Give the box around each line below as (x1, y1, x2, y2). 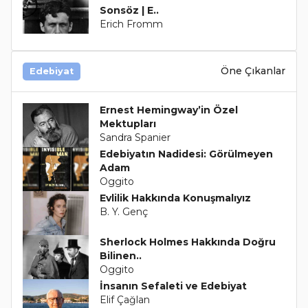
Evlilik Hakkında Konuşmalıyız (99, 191, 251, 204)
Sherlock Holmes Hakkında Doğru (99, 235, 276, 248)
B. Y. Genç (99, 205, 148, 218)
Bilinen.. (99, 249, 142, 262)
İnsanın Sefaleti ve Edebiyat (99, 279, 247, 292)
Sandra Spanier (99, 131, 170, 144)
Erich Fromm (99, 17, 163, 30)
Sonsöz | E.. (99, 3, 159, 16)
